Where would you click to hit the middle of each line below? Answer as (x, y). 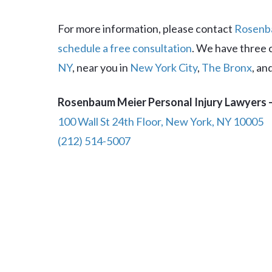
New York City (164, 67)
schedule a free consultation (125, 48)
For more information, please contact (146, 29)
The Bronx (227, 67)
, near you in (101, 67)
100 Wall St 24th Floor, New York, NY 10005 (161, 121)
